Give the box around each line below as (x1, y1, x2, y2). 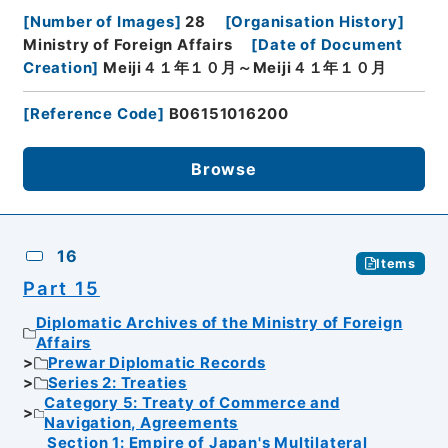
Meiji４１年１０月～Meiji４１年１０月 (103, 58, 387, 77)
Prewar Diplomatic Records (47, 354, 266, 373)
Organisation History (231, 12, 398, 31)
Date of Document (258, 35, 404, 54)
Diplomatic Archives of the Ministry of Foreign (35, 314, 403, 333)
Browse (191, 158, 257, 179)
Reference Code (29, 104, 159, 123)
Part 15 (22, 276, 100, 299)
